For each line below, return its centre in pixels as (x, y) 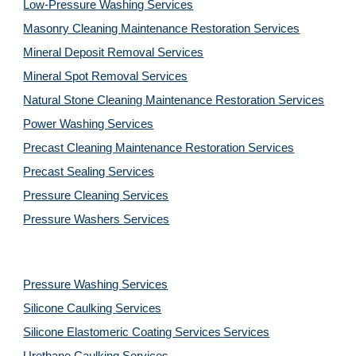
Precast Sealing (66, 172)
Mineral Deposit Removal (91, 52)
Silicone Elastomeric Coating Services (122, 332)
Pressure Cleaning (73, 195)
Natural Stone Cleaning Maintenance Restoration (151, 100)
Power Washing (66, 124)
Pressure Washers (74, 219)
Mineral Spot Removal (83, 76)
